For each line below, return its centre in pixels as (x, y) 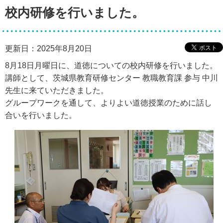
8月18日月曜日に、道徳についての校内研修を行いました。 (111, 65)
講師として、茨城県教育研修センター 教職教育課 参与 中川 (111, 78)
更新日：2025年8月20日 (49, 48)
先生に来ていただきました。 (57, 90)
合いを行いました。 (41, 115)
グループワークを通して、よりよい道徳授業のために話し (109, 103)
